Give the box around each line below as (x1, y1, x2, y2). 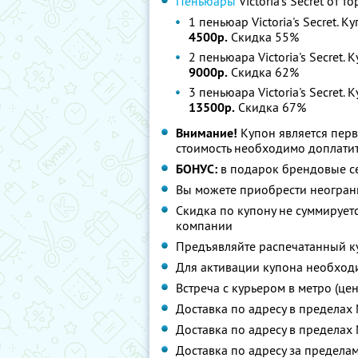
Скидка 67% (235, 99, 306, 115)
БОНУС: (176, 161, 217, 177)
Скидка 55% (228, 29, 299, 45)
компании (176, 217, 233, 233)
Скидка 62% (228, 64, 299, 80)
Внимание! (176, 125, 237, 141)
